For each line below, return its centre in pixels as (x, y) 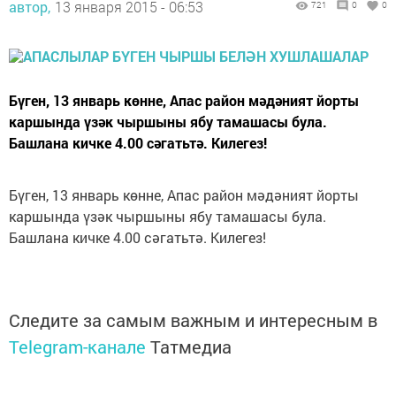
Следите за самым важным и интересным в (193, 320)
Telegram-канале (77, 346)
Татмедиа (191, 346)
